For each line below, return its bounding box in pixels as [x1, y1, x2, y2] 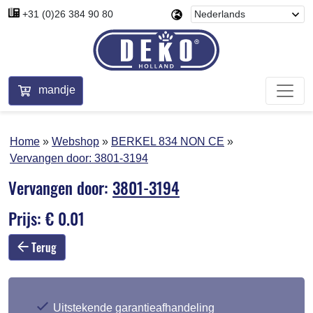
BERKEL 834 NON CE [111, 135, 224, 147]
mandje [38, 83, 76, 96]
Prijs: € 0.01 [8, 205, 85, 231]
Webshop [52, 135, 99, 147]
